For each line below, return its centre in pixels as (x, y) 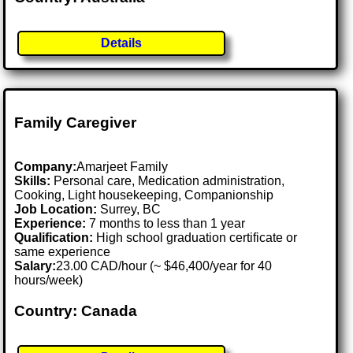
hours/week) (49, 281)
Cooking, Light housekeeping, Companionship (144, 195)
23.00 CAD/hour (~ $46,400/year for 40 (164, 266)
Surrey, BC (131, 210)
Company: (46, 167)
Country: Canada (76, 311)
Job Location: (58, 210)
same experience (63, 252)
